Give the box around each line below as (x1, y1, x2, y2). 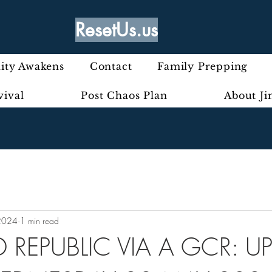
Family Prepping (157, 60, 248, 72)
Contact (89, 60, 132, 72)
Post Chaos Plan (81, 89, 168, 101)
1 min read (20, 214, 59, 226)
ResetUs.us (75, 18, 158, 42)
